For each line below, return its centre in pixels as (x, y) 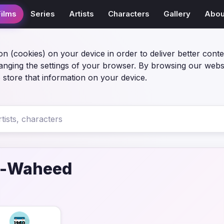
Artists (82, 14)
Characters (129, 14)
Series (43, 14)
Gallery (177, 14)
